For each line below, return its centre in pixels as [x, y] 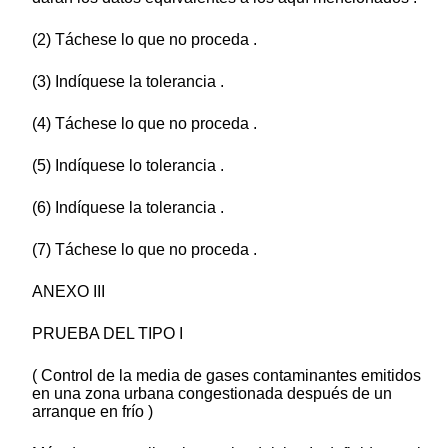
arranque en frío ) [92, 412]
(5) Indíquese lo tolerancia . [128, 166]
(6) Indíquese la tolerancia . [128, 208]
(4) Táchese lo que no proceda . [144, 124]
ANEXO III [68, 292]
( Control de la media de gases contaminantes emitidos [226, 376]
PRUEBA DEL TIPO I [107, 334]
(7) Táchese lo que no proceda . [144, 250]
